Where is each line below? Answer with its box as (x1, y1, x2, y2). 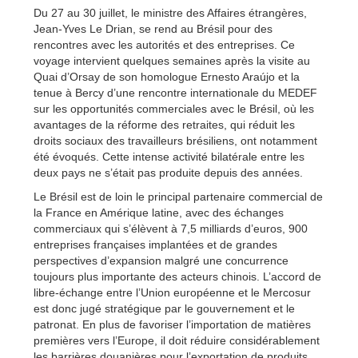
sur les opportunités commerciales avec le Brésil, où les (34, 101, 314, 115)
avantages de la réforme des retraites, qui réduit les (34, 117, 295, 131)
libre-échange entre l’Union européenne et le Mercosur (34, 285, 311, 299)
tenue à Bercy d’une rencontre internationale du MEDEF (34, 86, 317, 99)
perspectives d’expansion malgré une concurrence (34, 253, 288, 267)
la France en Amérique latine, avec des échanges (34, 205, 284, 219)
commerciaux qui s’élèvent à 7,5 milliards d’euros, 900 (34, 221, 308, 235)
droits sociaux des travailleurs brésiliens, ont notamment (34, 133, 317, 147)
